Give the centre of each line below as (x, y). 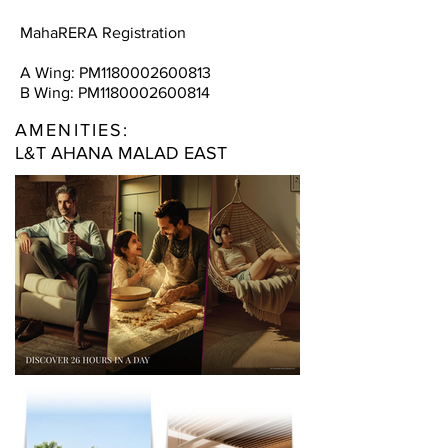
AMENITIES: (76, 130)
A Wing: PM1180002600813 (115, 72)
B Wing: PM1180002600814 (115, 92)
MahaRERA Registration (103, 32)
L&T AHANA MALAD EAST (121, 153)
